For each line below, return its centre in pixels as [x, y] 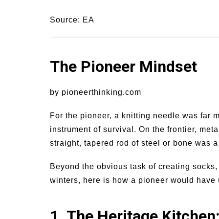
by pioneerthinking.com [96, 92]
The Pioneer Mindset [123, 67]
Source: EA [72, 20]
